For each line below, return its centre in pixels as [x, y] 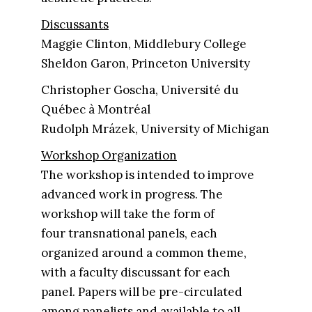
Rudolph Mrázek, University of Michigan [155, 129]
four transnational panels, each [129, 233]
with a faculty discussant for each [135, 272]
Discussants [75, 24]
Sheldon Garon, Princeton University [145, 63]
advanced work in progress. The [132, 194]
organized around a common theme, [143, 253]
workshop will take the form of [127, 214]
